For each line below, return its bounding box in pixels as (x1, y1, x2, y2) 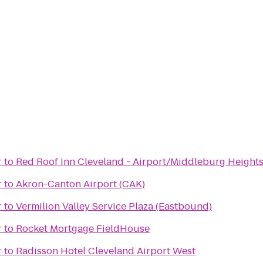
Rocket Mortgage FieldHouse (16, 222, 150, 235)
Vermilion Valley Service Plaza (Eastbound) (16, 200, 212, 213)
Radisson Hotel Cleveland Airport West (16, 244, 195, 258)
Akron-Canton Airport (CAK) (16, 177, 145, 191)
